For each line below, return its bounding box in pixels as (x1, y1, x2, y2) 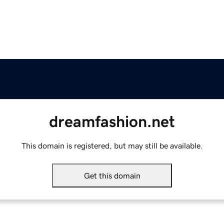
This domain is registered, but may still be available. (21, 141, 203, 150)
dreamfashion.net (49, 113, 175, 130)
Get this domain (83, 171, 140, 180)
